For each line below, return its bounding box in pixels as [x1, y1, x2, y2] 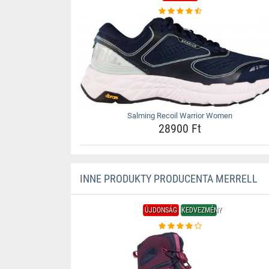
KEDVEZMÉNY [181, 206, 222, 214]
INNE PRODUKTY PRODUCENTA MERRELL [79, 172, 258, 185]
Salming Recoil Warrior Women [127, 111, 233, 120]
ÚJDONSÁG [145, 206, 178, 214]
